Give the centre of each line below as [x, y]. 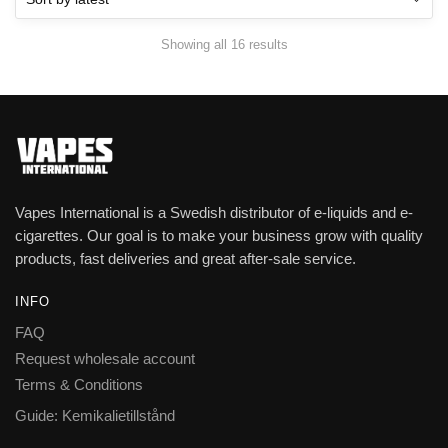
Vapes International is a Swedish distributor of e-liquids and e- [214, 213]
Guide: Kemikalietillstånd [95, 416]
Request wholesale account [105, 359]
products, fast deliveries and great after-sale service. [185, 259]
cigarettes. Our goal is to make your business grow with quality [219, 236]
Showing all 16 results [224, 44]
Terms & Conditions [79, 385]
